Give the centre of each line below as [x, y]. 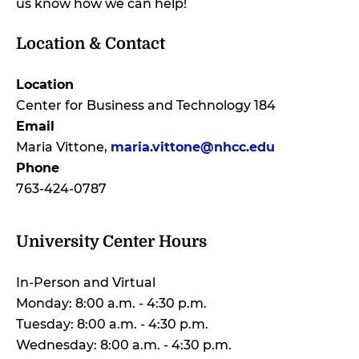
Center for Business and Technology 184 [146, 105]
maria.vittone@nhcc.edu [193, 147]
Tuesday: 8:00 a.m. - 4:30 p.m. [112, 324]
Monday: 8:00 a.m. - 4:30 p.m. [111, 303]
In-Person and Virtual [87, 282]
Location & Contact [91, 43]
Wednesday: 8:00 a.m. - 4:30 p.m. [124, 345]
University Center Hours [111, 241]
